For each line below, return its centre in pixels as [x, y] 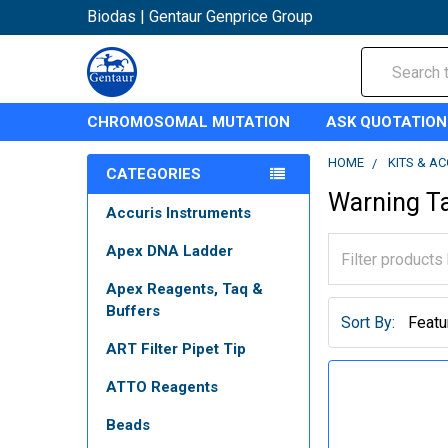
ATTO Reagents [162, 387]
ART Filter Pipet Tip [176, 349]
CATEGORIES [153, 174]
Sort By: [368, 322]
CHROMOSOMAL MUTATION [188, 122]
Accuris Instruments [178, 213]
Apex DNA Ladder [169, 251]
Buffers [133, 311]
